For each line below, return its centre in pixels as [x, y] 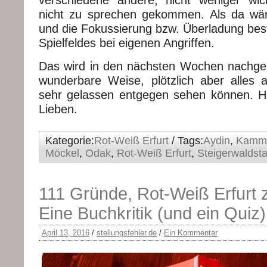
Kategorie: [70, 141]
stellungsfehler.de [127, 233]
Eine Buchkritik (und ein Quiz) [152, 214]
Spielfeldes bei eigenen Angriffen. [127, 43]
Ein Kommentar [191, 233]
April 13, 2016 [66, 233]
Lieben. [58, 109]
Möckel [62, 153]
